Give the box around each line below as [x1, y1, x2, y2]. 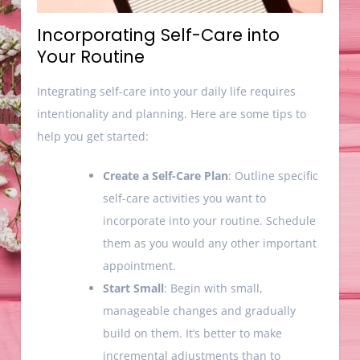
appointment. [103, 257, 177, 273]
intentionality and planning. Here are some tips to [37, 105, 307, 121]
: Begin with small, [164, 280, 264, 296]
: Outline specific [228, 167, 319, 183]
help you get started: [37, 128, 149, 144]
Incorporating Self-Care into [37, 22, 280, 47]
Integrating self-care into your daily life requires [37, 83, 297, 99]
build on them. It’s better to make [103, 325, 283, 341]
